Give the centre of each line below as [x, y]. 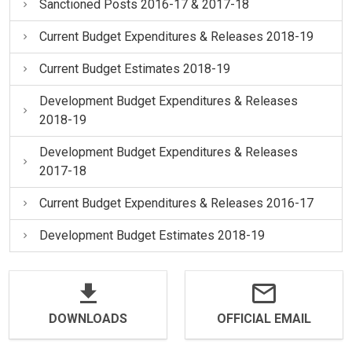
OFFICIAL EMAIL [264, 318]
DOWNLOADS [88, 318]
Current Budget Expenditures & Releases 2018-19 [176, 37]
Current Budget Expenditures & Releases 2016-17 [176, 203]
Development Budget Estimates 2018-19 [152, 235]
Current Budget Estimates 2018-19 [134, 69]
